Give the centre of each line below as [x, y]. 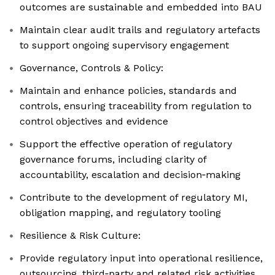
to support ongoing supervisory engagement [124, 45]
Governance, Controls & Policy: [91, 68]
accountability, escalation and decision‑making [130, 175]
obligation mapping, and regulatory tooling [120, 213]
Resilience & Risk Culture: [80, 236]
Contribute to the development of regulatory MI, [134, 198]
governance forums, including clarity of [113, 160]
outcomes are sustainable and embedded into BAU [141, 7]
